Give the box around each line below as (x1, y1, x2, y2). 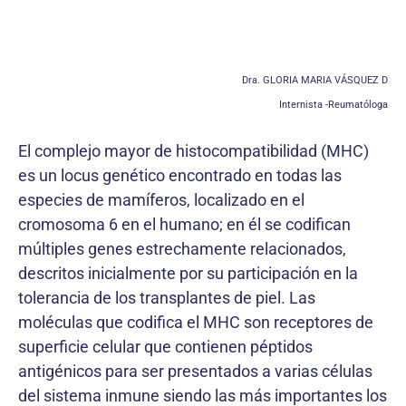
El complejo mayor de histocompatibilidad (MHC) (18, 141, 369, 160)
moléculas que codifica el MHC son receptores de (18, 313, 373, 332)
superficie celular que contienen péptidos (18, 337, 313, 356)
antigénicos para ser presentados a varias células (18, 362, 372, 381)
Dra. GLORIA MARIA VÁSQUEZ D (242, 74, 388, 86)
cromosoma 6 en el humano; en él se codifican (18, 215, 351, 234)
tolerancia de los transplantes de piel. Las (18, 288, 315, 307)
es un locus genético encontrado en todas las (18, 166, 342, 185)
